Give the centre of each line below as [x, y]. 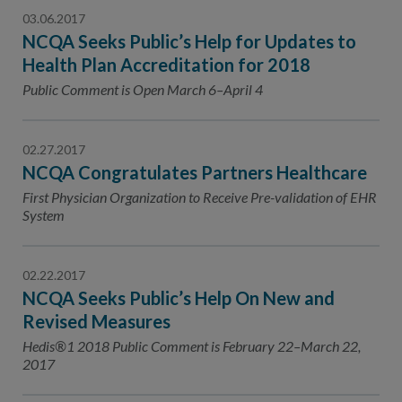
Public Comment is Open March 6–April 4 [143, 89]
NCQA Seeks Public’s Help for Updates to [189, 41]
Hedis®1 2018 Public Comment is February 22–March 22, [192, 346]
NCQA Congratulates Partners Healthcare [195, 172]
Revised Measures [96, 321]
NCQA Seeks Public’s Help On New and [179, 298]
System [44, 215]
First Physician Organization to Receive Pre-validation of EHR [200, 197]
